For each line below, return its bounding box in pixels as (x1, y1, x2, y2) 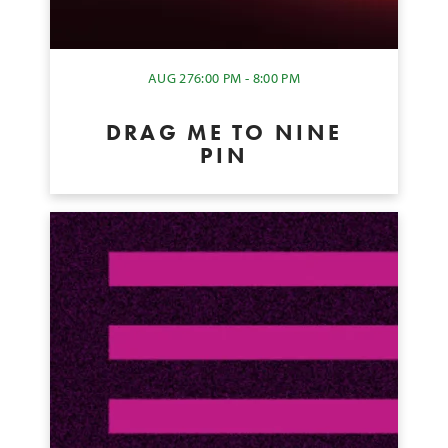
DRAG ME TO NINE (105, 117, 343, 147)
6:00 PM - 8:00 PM (194, 69, 301, 87)
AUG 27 (147, 69, 195, 87)
